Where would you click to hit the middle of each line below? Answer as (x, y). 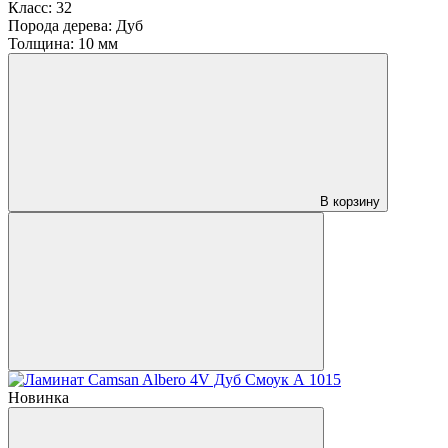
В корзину (350, 201)
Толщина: (41, 43)
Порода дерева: (60, 25)
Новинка (38, 397)
